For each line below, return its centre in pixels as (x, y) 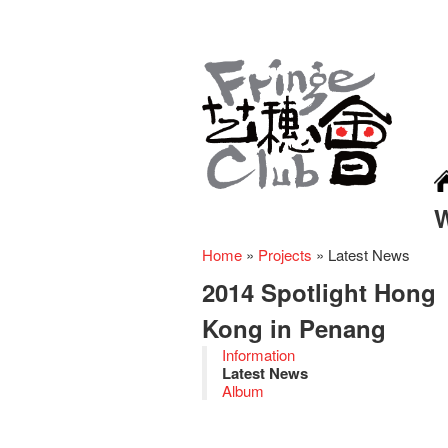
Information (258, 354)
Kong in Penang (294, 328)
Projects (285, 254)
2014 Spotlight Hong (319, 292)
